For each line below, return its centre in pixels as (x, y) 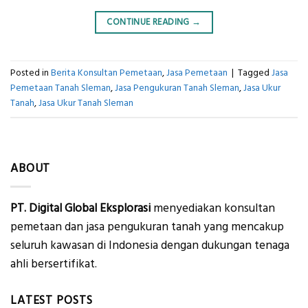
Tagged (255, 73)
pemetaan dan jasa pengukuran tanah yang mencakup (147, 227)
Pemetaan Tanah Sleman (60, 88)
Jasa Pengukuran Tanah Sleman (177, 88)
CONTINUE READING (150, 22)
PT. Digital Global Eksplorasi (80, 209)
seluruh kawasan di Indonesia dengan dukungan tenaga (150, 246)
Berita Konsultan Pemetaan (107, 73)
